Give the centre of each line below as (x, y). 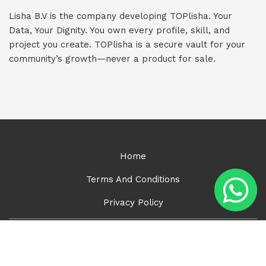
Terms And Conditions (133, 179)
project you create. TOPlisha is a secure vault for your (127, 44)
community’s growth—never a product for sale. (112, 58)
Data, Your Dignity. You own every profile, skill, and (119, 30)
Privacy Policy (133, 202)
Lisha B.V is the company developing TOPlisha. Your (121, 16)
